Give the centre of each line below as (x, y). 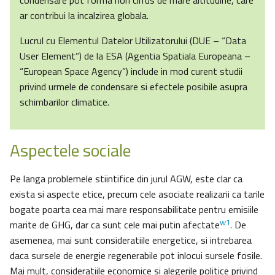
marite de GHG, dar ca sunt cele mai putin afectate (115, 225)
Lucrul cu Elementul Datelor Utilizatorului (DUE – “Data (133, 41)
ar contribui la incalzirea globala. (84, 16)
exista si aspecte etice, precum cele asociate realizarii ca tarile (137, 194)
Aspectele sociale (70, 150)
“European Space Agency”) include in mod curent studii (131, 72)
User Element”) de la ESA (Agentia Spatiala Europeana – (135, 56)
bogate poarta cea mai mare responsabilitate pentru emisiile (134, 210)
